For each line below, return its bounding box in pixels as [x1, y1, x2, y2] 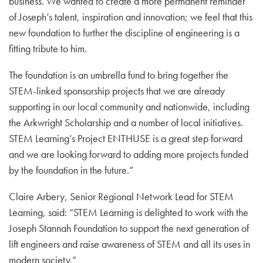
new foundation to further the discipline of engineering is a [9, 26, 240, 39]
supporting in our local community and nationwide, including [9, 100, 249, 113]
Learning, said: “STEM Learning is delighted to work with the [9, 205, 248, 219]
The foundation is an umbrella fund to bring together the [9, 68, 228, 82]
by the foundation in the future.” [9, 163, 133, 177]
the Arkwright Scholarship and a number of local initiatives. [9, 116, 243, 129]
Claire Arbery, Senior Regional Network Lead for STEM [9, 190, 234, 203]
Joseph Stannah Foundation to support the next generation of [9, 221, 249, 235]
